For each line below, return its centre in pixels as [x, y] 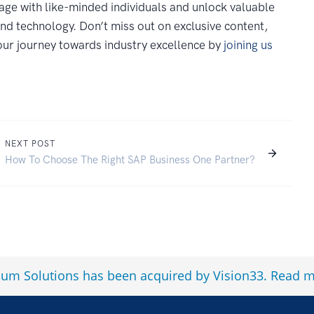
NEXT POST [30, 143]
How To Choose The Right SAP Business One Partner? [130, 159]
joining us [248, 45]
